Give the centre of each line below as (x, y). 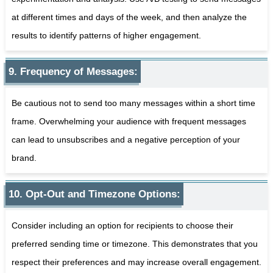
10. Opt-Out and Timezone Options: (94, 194)
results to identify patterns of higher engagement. (106, 35)
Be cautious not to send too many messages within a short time (133, 103)
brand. (24, 158)
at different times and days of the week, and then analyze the (129, 17)
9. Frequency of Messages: (73, 71)
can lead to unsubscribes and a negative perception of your (126, 139)
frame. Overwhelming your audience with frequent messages (129, 121)
